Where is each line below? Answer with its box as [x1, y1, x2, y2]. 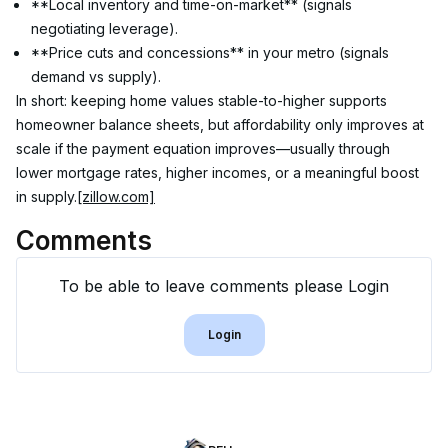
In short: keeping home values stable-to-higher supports [16, 92, 391, 109]
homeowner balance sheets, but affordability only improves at [16, 116, 428, 133]
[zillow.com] [77, 188, 155, 205]
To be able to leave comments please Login [59, 276, 389, 296]
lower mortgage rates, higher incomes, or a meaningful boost [16, 164, 423, 181]
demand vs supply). [31, 68, 161, 85]
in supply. [16, 188, 77, 205]
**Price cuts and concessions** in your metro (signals [31, 44, 393, 61]
